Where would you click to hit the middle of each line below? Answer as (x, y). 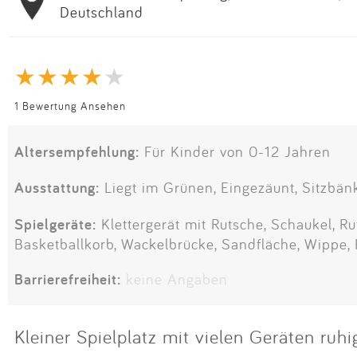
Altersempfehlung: (77, 152)
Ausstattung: (57, 188)
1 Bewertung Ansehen (70, 105)
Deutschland (102, 12)
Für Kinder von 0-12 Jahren (235, 152)
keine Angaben (177, 279)
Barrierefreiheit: (68, 279)
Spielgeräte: (55, 224)
